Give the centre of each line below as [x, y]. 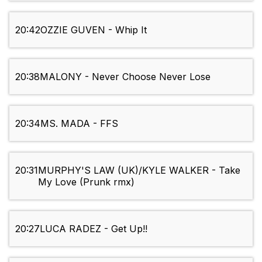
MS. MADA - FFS [79, 124]
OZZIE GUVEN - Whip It [94, 30]
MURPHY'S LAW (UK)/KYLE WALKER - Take [139, 170]
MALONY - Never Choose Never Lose [125, 77]
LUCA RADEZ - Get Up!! [94, 229]
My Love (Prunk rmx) [86, 182]
